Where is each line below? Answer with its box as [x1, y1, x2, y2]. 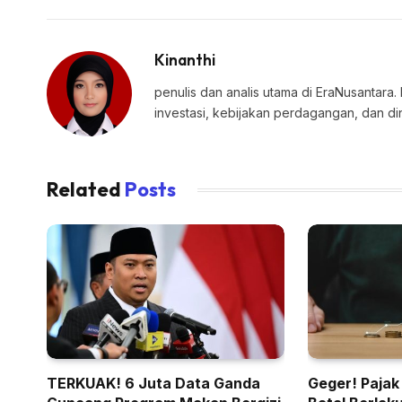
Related [47, 177, 125, 203]
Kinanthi [154, 50, 215, 70]
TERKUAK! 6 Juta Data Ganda [47, 373, 260, 392]
